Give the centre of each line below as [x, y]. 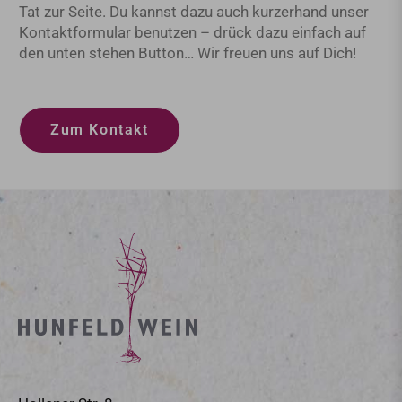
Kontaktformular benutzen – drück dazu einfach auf [192, 33]
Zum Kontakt [100, 130]
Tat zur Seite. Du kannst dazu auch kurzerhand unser [194, 12]
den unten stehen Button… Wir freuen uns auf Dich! [188, 53]
